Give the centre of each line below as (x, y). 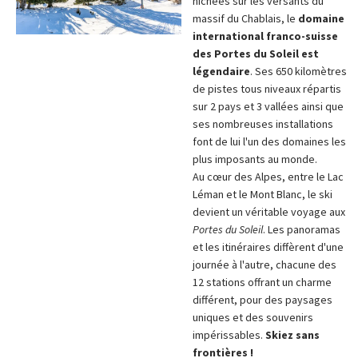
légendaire (221, 71)
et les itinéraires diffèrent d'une (268, 247)
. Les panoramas (301, 229)
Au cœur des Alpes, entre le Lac (268, 177)
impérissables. (229, 335)
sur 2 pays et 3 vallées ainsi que (268, 106)
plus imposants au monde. (255, 159)
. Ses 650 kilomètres (298, 71)
